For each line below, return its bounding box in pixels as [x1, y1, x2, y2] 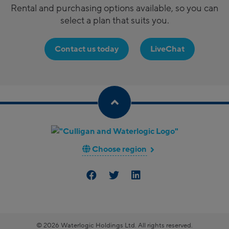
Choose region [90, 144, 147, 154]
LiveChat [150, 43, 185, 54]
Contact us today [55, 43, 119, 54]
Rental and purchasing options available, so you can [11, 2, 218, 14]
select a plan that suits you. [60, 14, 169, 27]
